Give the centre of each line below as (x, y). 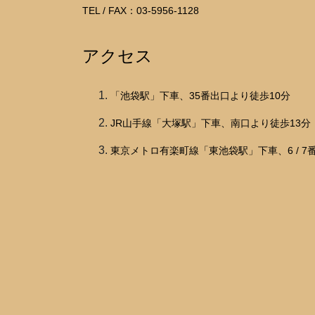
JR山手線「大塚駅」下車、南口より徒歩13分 (211, 123)
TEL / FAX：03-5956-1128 (141, 11)
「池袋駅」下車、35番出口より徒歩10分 (200, 96)
